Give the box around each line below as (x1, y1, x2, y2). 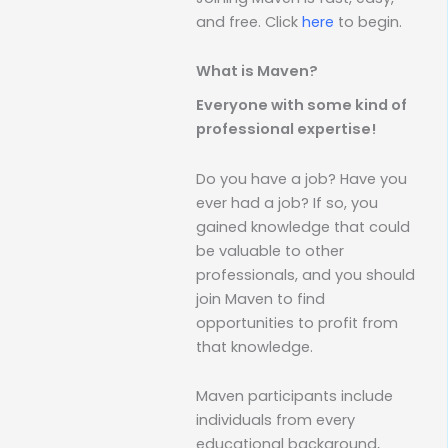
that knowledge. (196, 336, 313, 357)
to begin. (334, 11, 402, 32)
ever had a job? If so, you (196, 192, 378, 213)
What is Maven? (196, 61, 318, 82)
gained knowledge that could (196, 216, 410, 237)
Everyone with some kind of (196, 95, 407, 116)
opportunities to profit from (196, 312, 398, 333)
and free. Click (196, 11, 302, 32)
